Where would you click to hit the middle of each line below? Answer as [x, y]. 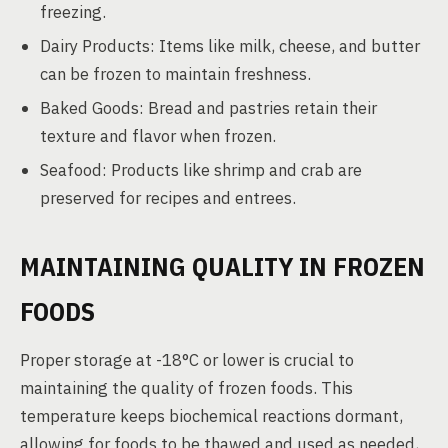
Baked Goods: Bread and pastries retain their [208, 108]
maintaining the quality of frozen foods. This [186, 388]
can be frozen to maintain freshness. [175, 74]
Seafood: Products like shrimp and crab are [201, 170]
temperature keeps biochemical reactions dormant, [211, 416]
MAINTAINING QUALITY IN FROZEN [222, 266]
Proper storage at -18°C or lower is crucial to [187, 360]
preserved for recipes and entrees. [168, 198]
